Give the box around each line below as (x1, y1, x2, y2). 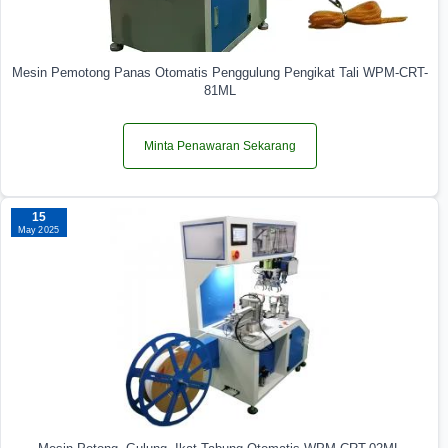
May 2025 (18, 224, 60, 235)
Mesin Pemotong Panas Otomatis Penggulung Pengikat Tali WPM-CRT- (11, 65, 428, 81)
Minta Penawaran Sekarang (143, 139, 296, 154)
